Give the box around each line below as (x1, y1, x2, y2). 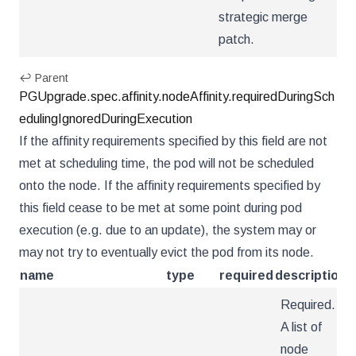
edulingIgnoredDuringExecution (19, 112, 192, 126)
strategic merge (219, 10, 308, 24)
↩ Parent (19, 72, 68, 84)
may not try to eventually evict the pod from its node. (19, 246, 314, 259)
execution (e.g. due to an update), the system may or (19, 223, 316, 237)
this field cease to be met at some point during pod (19, 201, 302, 215)
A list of (281, 320, 322, 334)
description (275, 269, 346, 282)
